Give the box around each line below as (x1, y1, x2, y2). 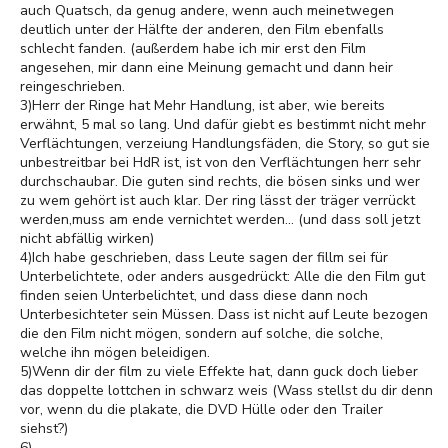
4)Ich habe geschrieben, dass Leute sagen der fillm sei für (20, 248, 388, 267)
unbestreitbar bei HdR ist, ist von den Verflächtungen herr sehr (20, 153, 421, 172)
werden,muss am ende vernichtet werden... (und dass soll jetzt (20, 210, 420, 229)
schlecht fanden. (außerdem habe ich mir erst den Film (20, 39, 366, 58)
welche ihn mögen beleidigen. (20, 343, 210, 362)
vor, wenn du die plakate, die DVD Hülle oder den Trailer (20, 400, 383, 419)
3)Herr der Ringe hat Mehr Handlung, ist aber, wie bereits (20, 96, 385, 115)
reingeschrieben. (20, 77, 125, 96)
